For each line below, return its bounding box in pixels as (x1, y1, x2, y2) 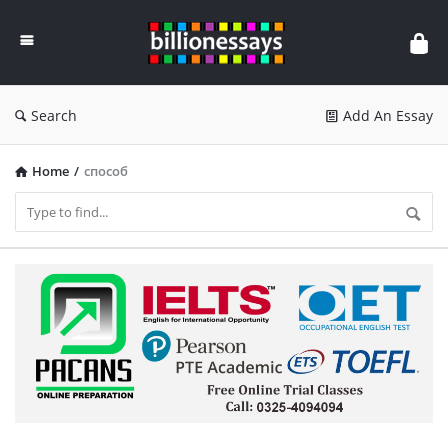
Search (31, 106, 77, 125)
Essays (147, 30, 221, 57)
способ (84, 162, 128, 180)
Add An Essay (343, 106, 433, 125)
